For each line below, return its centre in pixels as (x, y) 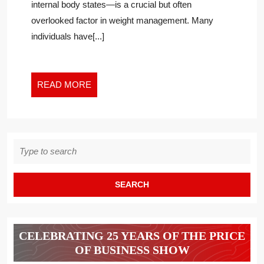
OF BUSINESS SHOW (132, 250)
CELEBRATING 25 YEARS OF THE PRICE (132, 236)
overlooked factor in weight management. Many (122, 20)
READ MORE (64, 85)
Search (26, 144)
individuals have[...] (68, 36)
